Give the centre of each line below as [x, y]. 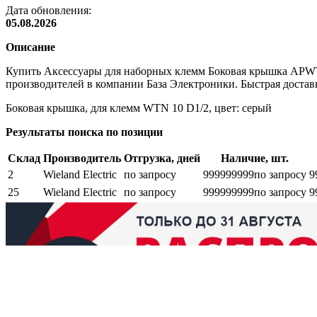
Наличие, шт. [255, 158]
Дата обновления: [48, 11]
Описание [30, 47]
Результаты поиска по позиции [84, 132]
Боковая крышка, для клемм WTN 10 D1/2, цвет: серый [139, 108]
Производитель [82, 158]
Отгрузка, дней [162, 158]
